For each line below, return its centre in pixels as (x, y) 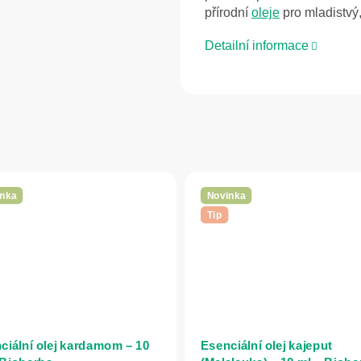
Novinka (226, 195)
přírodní (228, 13)
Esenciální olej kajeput (266, 345)
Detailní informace (257, 46)
